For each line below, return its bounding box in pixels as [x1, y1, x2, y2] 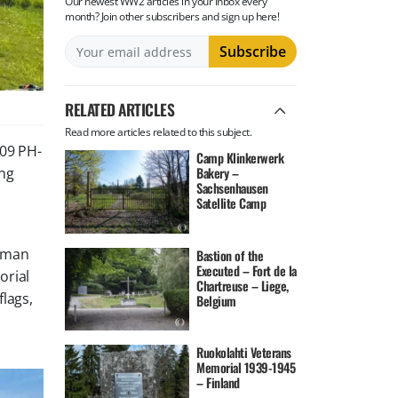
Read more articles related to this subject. [65, 124, 252, 139]
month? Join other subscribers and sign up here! [65, 10, 280, 24]
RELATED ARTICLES [65, 97, 175, 121]
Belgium [196, 291, 236, 310]
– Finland [196, 373, 240, 393]
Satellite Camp [196, 194, 267, 213]
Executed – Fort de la [196, 260, 297, 280]
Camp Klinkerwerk [196, 148, 284, 168]
